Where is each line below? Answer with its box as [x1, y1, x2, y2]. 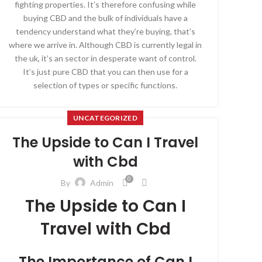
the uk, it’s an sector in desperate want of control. [14, 53, 196, 63]
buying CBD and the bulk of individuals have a [23, 13, 188, 23]
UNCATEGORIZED [73, 113, 137, 122]
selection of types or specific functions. [33, 80, 177, 90]
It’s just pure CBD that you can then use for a [22, 67, 188, 77]
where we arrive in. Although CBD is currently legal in [9, 40, 202, 50]
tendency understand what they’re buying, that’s [15, 26, 195, 36]
